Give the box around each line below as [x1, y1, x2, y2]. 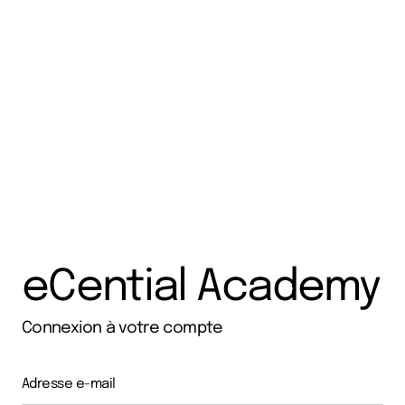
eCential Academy [22, 266, 381, 310]
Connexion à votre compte [22, 320, 223, 336]
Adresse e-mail [22, 377, 116, 391]
